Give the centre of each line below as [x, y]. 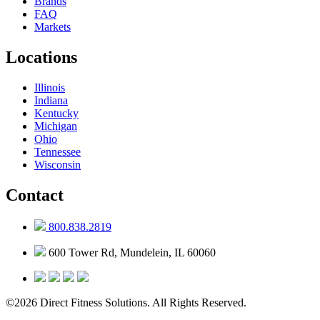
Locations [41, 57]
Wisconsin [57, 164]
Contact [35, 195]
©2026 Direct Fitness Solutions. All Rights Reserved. [126, 302]
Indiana [51, 100]
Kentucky [56, 113]
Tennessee [57, 151]
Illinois [50, 87]
